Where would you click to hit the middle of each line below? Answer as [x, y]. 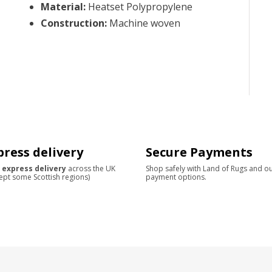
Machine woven [144, 23]
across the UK [91, 168]
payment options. [176, 177]
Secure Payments [199, 152]
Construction [72, 23]
